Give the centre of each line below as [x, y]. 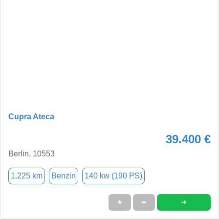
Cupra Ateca [31, 116]
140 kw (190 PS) [113, 175]
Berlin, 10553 [32, 153]
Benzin [64, 175]
